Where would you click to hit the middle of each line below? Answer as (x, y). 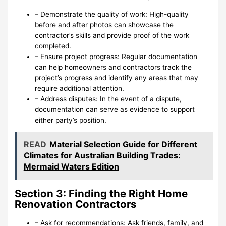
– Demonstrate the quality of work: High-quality (112, 14)
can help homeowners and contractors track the (114, 67)
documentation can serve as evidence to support (115, 109)
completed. (53, 46)
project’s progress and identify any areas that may (117, 77)
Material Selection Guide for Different (123, 145)
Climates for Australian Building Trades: (102, 156)
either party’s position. (71, 120)
